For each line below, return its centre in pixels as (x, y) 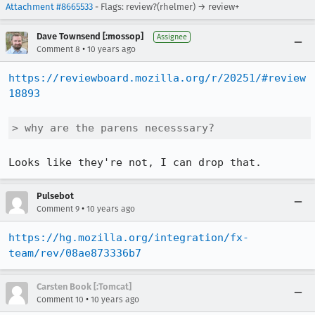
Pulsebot (55, 196)
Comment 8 (58, 49)
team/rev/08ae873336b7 (75, 253)
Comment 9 (58, 209)
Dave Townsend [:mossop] (90, 36)
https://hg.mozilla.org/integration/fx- (129, 238)
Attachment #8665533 (49, 7)
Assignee (172, 37)
